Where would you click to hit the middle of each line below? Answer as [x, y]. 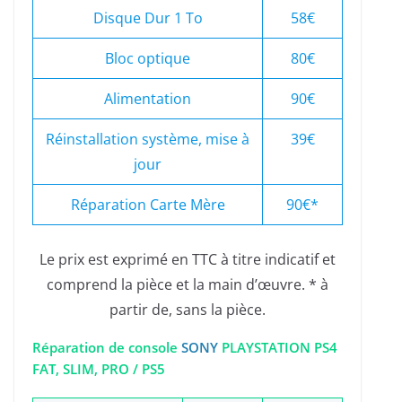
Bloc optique [148, 59]
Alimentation [148, 99]
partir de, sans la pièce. [188, 310]
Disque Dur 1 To [148, 18]
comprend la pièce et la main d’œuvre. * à [188, 285]
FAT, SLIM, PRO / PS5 [99, 369]
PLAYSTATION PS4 [278, 348]
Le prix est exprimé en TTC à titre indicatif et [188, 260]
